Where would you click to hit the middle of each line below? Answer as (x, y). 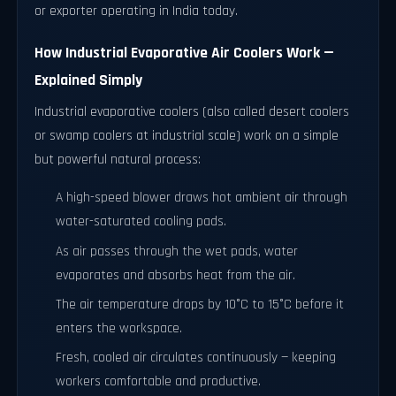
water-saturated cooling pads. (141, 222)
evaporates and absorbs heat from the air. (176, 275)
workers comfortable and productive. (159, 382)
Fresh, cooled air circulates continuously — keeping (196, 358)
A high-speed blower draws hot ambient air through (202, 198)
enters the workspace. (119, 328)
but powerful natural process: (118, 160)
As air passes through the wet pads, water (177, 251)
